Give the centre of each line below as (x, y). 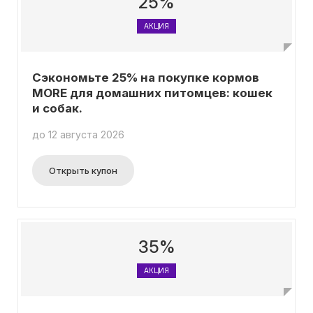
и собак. (57, 108)
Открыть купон (83, 170)
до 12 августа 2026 (78, 134)
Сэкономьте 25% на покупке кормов (146, 78)
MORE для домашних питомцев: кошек (152, 93)
